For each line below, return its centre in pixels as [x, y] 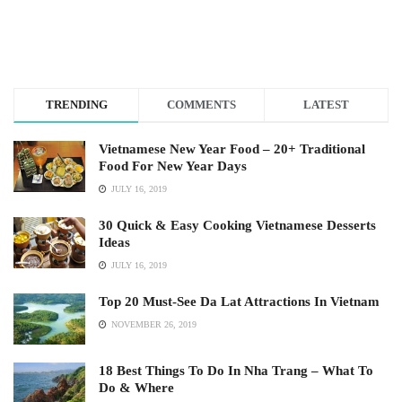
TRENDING [76, 104]
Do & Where [136, 387]
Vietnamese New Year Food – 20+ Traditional [232, 149]
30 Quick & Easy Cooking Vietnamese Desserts [237, 225]
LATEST [326, 104]
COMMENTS [201, 104]
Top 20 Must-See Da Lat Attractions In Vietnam [239, 301]
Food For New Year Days [173, 166]
